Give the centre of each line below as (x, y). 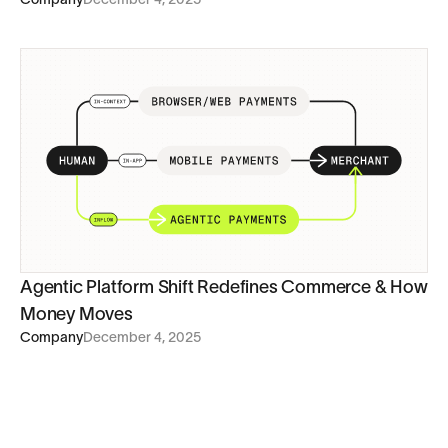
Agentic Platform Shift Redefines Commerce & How (224, 287)
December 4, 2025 (142, 337)
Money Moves (76, 314)
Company (51, 337)
